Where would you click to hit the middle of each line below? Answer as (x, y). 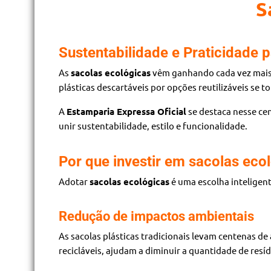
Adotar (74, 181)
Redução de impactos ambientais (156, 216)
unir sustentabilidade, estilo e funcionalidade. (153, 125)
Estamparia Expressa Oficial (126, 111)
